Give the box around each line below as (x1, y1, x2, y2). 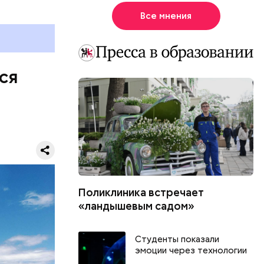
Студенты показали (135, 233, 220, 246)
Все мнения (140, 10, 192, 22)
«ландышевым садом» (78, 199, 195, 213)
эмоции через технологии (135, 245, 247, 257)
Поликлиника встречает (78, 186, 204, 200)
